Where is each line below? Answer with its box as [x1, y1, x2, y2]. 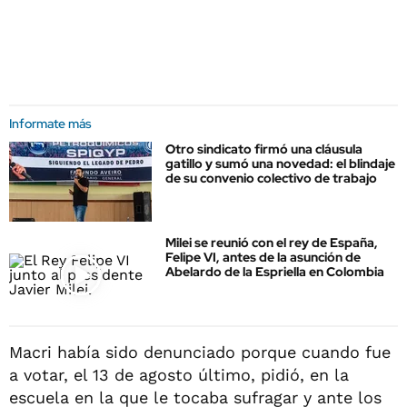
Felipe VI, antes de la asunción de [165, 249, 361, 266]
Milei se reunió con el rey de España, [165, 234, 378, 252]
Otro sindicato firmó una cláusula [165, 141, 362, 157]
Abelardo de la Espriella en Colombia [165, 263, 384, 281]
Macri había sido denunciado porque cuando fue [9, 342, 391, 362]
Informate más [9, 115, 92, 132]
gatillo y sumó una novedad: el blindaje [165, 155, 395, 172]
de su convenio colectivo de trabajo [165, 170, 377, 186]
